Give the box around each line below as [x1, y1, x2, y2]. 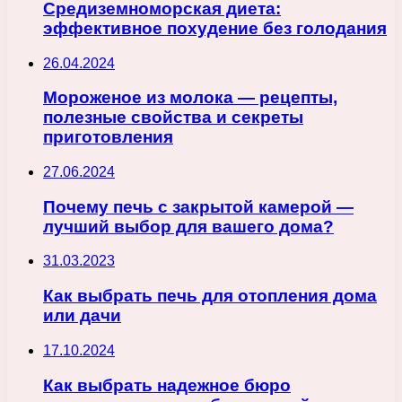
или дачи [43, 306, 121, 326]
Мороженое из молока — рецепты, [43, 88, 337, 108]
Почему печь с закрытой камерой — [43, 197, 354, 216]
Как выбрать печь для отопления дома [43, 286, 377, 306]
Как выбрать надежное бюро [43, 375, 291, 395]
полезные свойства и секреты [43, 108, 303, 127]
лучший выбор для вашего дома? [43, 216, 334, 236]
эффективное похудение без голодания [43, 18, 387, 38]
